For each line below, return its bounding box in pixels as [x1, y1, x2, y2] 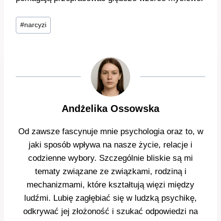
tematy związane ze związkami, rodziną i [35, 167, 186, 177]
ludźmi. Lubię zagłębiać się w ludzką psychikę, [24, 193, 197, 203]
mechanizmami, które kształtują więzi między [27, 180, 194, 190]
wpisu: [15, 28, 39, 37]
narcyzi [24, 21, 47, 29]
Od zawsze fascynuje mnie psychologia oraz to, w [18, 127, 203, 137]
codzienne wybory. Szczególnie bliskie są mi [28, 153, 193, 163]
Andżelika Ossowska [62, 103, 159, 114]
